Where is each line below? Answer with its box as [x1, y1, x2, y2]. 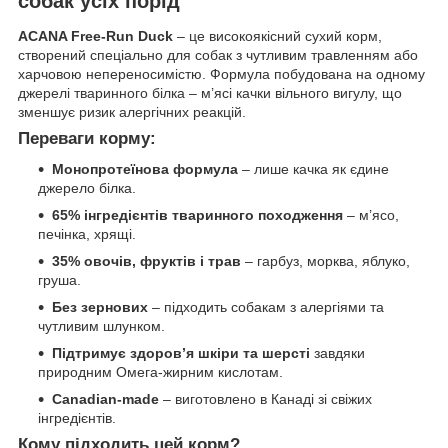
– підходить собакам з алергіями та [148, 299, 384, 316]
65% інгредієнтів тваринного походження [52, 207, 343, 224]
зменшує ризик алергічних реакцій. [18, 104, 246, 121]
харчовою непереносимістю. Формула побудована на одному [18, 66, 425, 83]
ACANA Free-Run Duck [18, 28, 173, 45]
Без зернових [52, 299, 148, 316]
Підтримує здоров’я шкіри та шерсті [52, 345, 310, 362]
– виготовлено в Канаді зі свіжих [159, 391, 372, 408]
